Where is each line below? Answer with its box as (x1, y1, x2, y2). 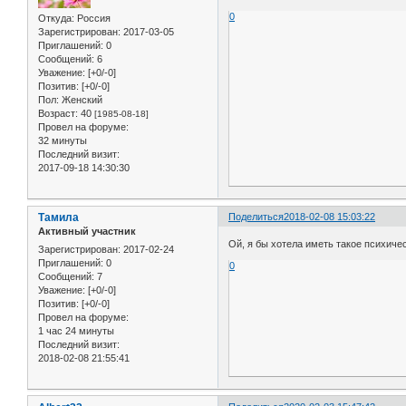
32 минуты (38, 135, 87, 147)
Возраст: (38, 108, 78, 120)
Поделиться (228, 211, 285, 223)
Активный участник (38, 226, 136, 237)
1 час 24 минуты (38, 324, 114, 336)
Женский (59, 94, 102, 106)
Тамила (38, 211, 79, 225)
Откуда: (38, 13, 74, 24)
